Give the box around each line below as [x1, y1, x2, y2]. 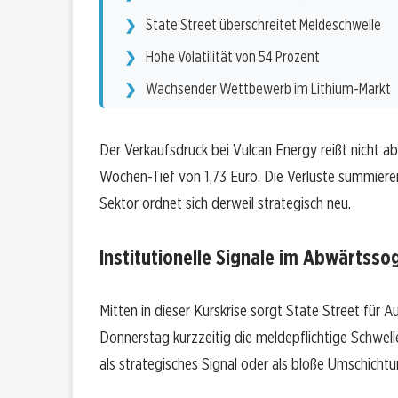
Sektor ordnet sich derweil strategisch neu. [99, 193, 351, 214]
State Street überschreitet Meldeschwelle [146, 15, 381, 35]
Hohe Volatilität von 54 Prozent [146, 47, 320, 67]
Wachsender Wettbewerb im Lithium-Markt [146, 79, 391, 99]
